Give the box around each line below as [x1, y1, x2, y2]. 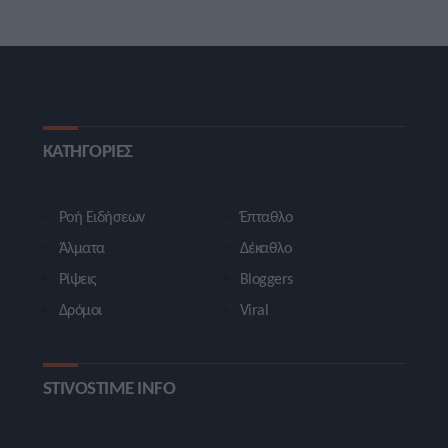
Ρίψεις [58, 268, 97, 288]
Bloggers [239, 268, 293, 288]
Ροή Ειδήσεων [58, 206, 145, 226]
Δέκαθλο [239, 237, 292, 257]
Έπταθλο [239, 206, 293, 226]
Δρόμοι [58, 299, 102, 319]
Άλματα [58, 237, 105, 257]
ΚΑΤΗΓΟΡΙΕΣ [42, 138, 133, 162]
